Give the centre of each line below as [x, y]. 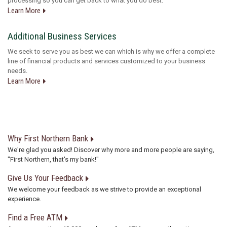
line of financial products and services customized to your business [106, 61]
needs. [17, 70]
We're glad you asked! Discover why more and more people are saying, [111, 149]
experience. [24, 199]
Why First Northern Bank [48, 138]
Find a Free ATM [35, 217]
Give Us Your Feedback [45, 178]
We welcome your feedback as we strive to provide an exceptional [104, 189]
